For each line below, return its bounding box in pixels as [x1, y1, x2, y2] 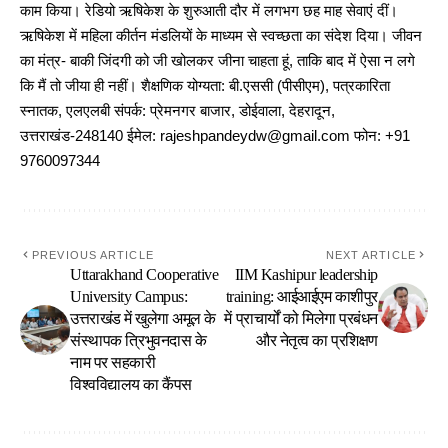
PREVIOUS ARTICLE [32, 249, 154, 262]
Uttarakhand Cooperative [70, 266, 219, 284]
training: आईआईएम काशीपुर [225, 288, 378, 306]
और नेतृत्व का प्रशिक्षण [256, 332, 378, 350]
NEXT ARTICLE [325, 249, 416, 262]
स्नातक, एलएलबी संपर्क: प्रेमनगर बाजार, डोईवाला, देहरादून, [20, 103, 335, 120]
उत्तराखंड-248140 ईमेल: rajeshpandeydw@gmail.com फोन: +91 [20, 128, 410, 145]
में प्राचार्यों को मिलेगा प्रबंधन [224, 310, 378, 328]
